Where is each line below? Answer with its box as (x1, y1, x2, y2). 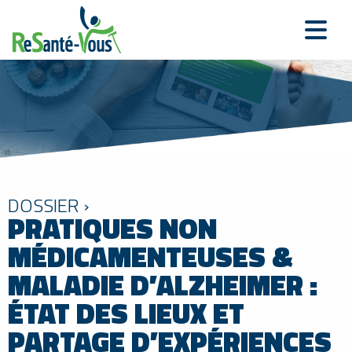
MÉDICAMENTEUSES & (8, 234, 292, 278)
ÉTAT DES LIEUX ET (8, 291, 244, 335)
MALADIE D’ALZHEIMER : (8, 262, 317, 306)
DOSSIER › (8, 190, 90, 219)
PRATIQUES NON (8, 206, 217, 250)
